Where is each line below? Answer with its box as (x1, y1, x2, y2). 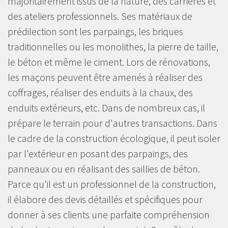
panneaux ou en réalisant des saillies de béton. (8, 162, 200, 175)
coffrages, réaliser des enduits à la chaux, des (8, 85, 193, 99)
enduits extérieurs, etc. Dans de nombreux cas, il (8, 101, 205, 114)
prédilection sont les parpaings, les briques (8, 24, 183, 38)
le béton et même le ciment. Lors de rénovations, (8, 55, 210, 68)
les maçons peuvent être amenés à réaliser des (8, 70, 203, 83)
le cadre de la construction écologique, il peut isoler (8, 131, 220, 145)
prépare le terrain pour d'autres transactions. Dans (8, 116, 217, 129)
